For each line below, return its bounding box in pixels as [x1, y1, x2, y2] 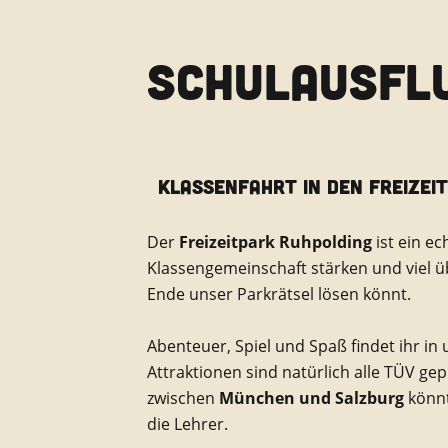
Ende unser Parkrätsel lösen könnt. [147, 282, 411, 305]
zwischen [147, 386, 219, 409]
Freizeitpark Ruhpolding [175, 230, 372, 253]
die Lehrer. [147, 412, 228, 435]
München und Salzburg [219, 386, 404, 409]
